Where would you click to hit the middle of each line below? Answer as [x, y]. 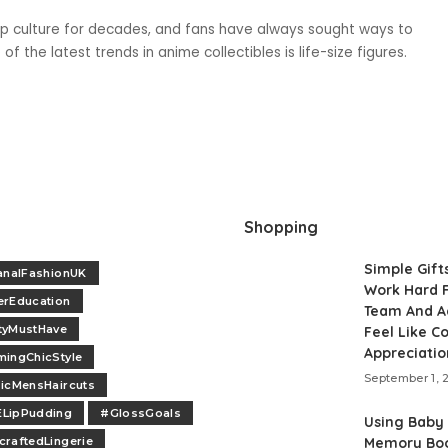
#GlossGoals [140, 413]
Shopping [281, 227]
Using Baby [404, 422]
